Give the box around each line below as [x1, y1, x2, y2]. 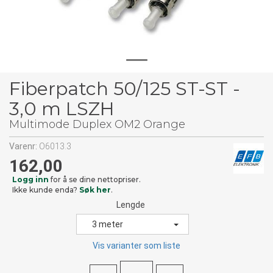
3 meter [91, 219, 123, 229]
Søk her [79, 185, 111, 194]
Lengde [116, 200, 145, 210]
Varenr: [9, 141, 39, 151]
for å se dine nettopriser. [49, 175, 141, 184]
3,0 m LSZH [9, 97, 115, 120]
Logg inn [12, 175, 49, 184]
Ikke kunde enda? [12, 185, 79, 194]
